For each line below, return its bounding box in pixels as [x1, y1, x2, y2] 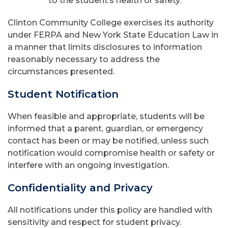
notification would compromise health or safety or [8, 148, 215, 158]
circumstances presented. [8, 67, 115, 76]
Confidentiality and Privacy [8, 182, 153, 194]
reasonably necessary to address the [8, 54, 160, 64]
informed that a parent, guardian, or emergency [8, 124, 203, 133]
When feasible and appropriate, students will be [8, 111, 205, 121]
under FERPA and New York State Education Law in [8, 30, 218, 40]
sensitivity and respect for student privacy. [8, 217, 181, 227]
